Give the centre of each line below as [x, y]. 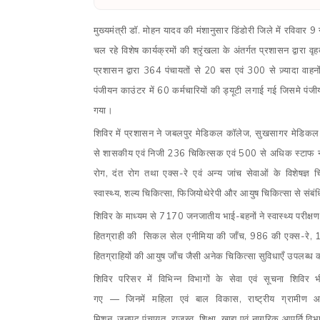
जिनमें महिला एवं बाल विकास [182, 299]
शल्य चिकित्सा [148, 194]
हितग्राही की [115, 236]
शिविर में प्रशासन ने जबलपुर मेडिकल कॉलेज [171, 134]
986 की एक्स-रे [280, 236]
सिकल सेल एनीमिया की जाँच [194, 236]
